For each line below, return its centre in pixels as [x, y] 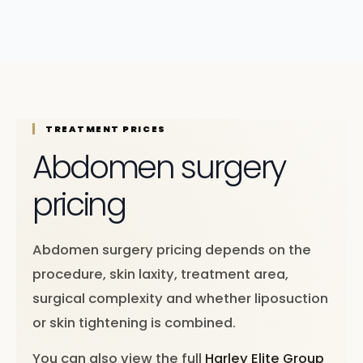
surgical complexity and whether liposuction [180, 299]
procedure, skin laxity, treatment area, [160, 274]
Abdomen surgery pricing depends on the [172, 250]
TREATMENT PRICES [106, 129]
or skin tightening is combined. [134, 323]
